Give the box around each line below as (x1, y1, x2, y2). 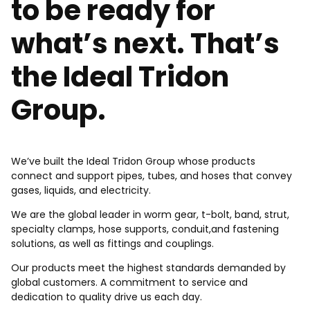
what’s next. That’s (11, 24, 280, 64)
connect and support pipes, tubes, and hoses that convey (11, 169, 292, 183)
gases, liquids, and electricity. (11, 183, 151, 198)
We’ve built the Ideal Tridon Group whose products (11, 154, 255, 169)
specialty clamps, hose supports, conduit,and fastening (11, 222, 279, 237)
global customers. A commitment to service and (11, 275, 248, 290)
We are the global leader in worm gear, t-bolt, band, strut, (11, 208, 289, 222)
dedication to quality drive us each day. (11, 290, 202, 304)
